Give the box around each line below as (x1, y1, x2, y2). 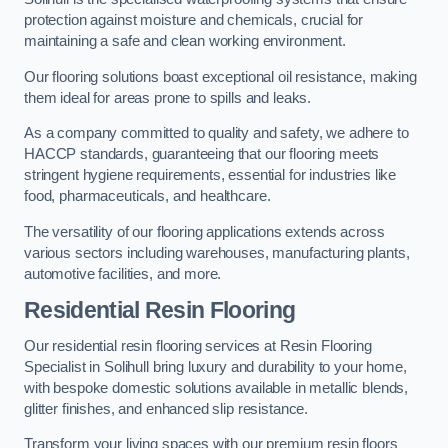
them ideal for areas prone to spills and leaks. (24, 89, 312, 106)
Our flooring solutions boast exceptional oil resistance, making (24, 68, 417, 85)
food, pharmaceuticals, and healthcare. (24, 188, 271, 205)
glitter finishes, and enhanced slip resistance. (24, 400, 309, 417)
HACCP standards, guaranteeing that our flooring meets (24, 146, 380, 163)
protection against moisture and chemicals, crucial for (24, 12, 364, 29)
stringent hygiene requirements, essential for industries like (24, 167, 397, 184)
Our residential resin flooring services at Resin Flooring (24, 337, 372, 354)
